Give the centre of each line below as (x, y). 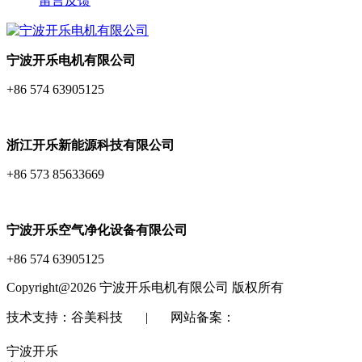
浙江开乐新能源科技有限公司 (90, 145)
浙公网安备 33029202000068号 (119, 334)
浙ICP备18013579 (284, 317)
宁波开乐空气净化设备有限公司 (97, 229)
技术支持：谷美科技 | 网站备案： (121, 317)
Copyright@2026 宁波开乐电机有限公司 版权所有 (145, 287)
